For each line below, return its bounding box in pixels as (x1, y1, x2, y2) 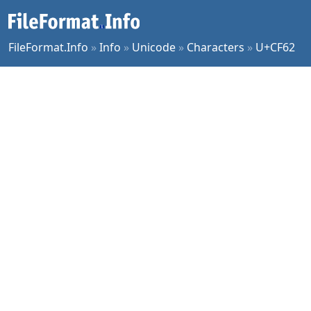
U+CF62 (255, 40, 295, 55)
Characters (187, 40, 244, 55)
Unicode (132, 40, 176, 55)
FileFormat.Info (8, 40, 88, 55)
